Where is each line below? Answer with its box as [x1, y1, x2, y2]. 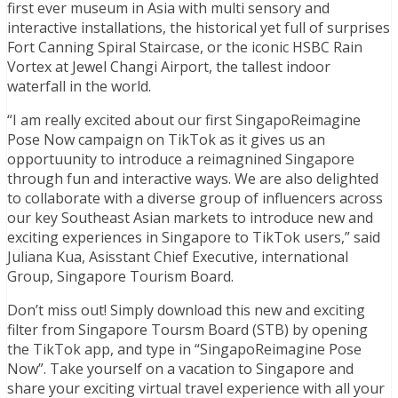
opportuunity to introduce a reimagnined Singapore [7, 148, 354, 169]
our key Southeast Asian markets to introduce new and [7, 207, 373, 227]
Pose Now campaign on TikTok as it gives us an [7, 129, 325, 149]
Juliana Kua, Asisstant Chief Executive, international [7, 246, 348, 267]
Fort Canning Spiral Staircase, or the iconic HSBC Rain [7, 36, 362, 57]
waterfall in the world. [7, 76, 151, 96]
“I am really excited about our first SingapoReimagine [7, 109, 361, 130]
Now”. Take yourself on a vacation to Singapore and [7, 358, 354, 378]
